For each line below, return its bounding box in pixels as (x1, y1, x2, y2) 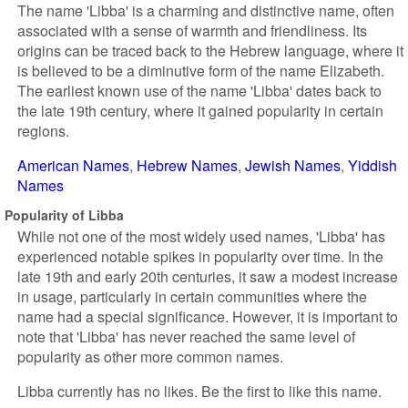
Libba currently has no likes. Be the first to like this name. (17, 381, 382, 402)
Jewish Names (245, 155, 341, 176)
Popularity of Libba (5, 205, 124, 224)
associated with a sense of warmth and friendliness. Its (17, 20, 367, 41)
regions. (17, 120, 69, 141)
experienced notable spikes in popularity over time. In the (17, 246, 383, 267)
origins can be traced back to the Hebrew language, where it (17, 40, 403, 61)
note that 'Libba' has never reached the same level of (17, 326, 355, 347)
